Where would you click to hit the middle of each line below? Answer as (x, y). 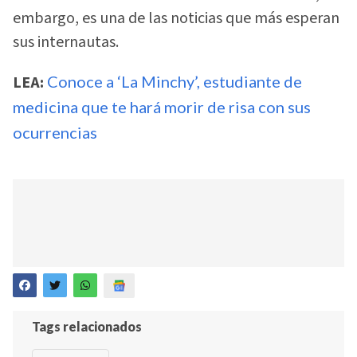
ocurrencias (55, 132)
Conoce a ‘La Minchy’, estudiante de (175, 81)
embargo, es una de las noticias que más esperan (176, 19)
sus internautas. (66, 43)
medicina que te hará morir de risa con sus (162, 106)
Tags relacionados (87, 326)
